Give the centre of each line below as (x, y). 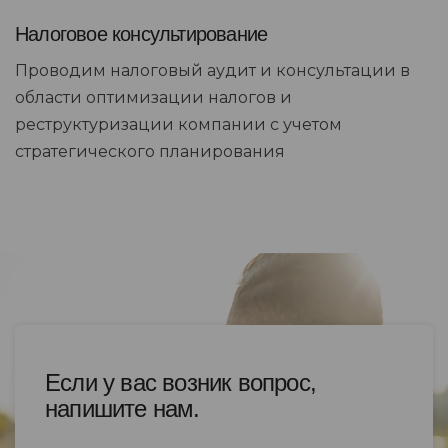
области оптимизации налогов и (153, 97)
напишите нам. (122, 408)
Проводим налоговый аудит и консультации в (212, 70)
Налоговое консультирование (141, 33)
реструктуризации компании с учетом (178, 124)
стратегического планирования (150, 151)
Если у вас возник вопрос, (180, 382)
